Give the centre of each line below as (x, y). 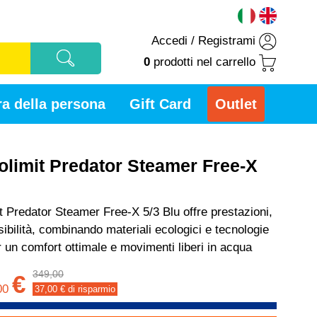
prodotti (173, 62)
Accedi (169, 41)
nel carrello (224, 62)
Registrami (227, 41)
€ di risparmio (86, 289)
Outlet (236, 104)
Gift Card (160, 104)
